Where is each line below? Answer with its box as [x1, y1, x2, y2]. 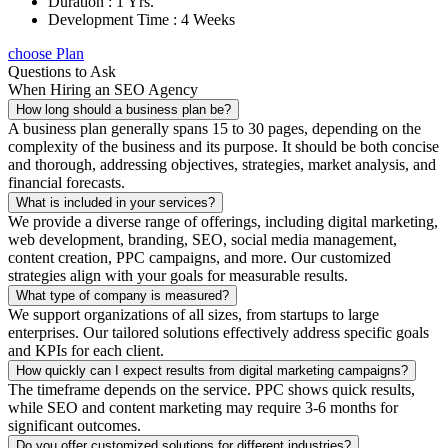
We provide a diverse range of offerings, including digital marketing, [8, 212, 438, 230]
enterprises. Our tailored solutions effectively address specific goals [8, 323, 429, 341]
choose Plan [8, 44, 84, 62]
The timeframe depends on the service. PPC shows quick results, [8, 380, 415, 398]
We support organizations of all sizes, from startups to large [8, 305, 379, 323]
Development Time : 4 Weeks [48, 10, 235, 28]
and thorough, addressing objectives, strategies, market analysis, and [8, 155, 436, 173]
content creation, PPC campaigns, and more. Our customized [8, 248, 391, 266]
